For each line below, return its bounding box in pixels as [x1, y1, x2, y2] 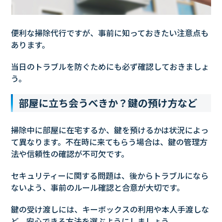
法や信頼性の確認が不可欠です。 [11, 148, 129, 160]
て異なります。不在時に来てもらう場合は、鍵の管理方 [11, 136, 208, 148]
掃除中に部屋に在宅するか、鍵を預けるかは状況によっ [11, 124, 209, 136]
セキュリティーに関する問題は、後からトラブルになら [11, 169, 209, 182]
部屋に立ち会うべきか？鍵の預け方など [19, 96, 198, 111]
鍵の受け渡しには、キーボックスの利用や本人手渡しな [11, 203, 210, 216]
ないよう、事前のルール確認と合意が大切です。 [11, 181, 185, 194]
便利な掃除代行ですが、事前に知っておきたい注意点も [11, 27, 209, 39]
